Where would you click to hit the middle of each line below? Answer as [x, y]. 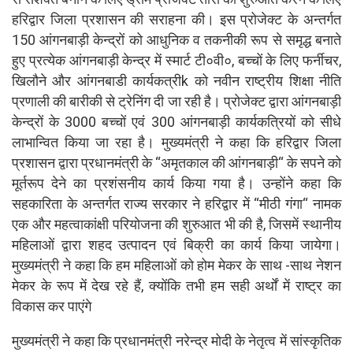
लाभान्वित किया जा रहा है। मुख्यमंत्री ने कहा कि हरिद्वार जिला [176, 142]
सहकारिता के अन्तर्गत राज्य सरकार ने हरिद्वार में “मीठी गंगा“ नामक [176, 203]
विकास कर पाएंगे [52, 306]
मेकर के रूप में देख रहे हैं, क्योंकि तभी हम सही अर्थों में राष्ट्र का [176, 285]
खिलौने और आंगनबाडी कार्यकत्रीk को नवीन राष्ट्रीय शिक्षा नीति [176, 80]
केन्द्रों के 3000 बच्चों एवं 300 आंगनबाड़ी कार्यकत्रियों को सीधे [176, 121]
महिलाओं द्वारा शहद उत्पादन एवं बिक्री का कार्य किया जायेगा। [176, 244]
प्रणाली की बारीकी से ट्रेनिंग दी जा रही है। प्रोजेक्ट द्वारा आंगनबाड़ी [176, 101]
